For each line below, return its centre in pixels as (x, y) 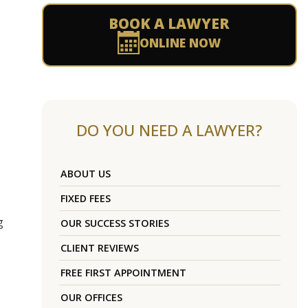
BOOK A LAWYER (169, 24)
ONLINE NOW (180, 43)
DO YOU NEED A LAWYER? (169, 131)
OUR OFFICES (91, 298)
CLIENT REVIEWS (99, 248)
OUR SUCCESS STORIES (114, 223)
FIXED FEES (85, 199)
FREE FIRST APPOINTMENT (123, 273)
